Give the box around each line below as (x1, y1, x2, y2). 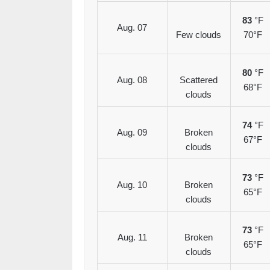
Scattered (180, 75, 218, 86)
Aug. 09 (117, 127, 147, 138)
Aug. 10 (117, 180, 147, 190)
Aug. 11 (117, 232, 147, 243)
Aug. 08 (117, 75, 147, 86)
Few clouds (176, 30, 221, 40)
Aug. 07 (117, 22, 147, 33)
